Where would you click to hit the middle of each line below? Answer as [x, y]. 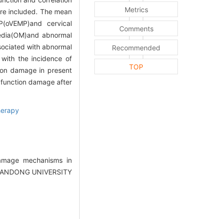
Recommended [136, 48]
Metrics [136, 10]
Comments [136, 29]
